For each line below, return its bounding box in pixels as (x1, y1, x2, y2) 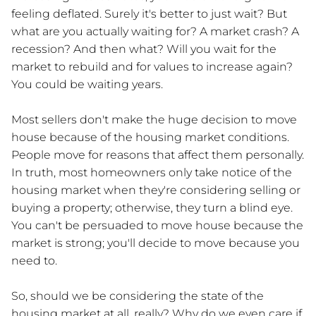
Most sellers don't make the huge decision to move (11, 112, 297, 126)
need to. (11, 253, 57, 267)
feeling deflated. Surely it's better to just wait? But (11, 6, 287, 20)
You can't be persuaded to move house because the (11, 218, 303, 232)
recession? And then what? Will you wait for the (11, 42, 276, 56)
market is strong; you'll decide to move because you (11, 236, 300, 250)
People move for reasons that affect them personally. (11, 147, 304, 162)
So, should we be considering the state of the (11, 288, 264, 303)
